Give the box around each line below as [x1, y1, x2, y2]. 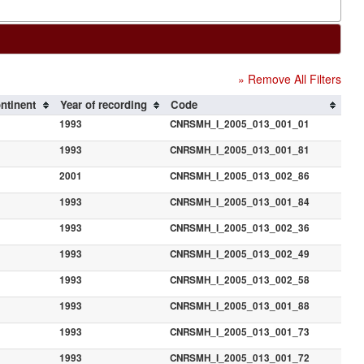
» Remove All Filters [238, 70, 341, 87]
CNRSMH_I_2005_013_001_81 [169, 142, 310, 157]
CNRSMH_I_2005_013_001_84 [169, 194, 310, 209]
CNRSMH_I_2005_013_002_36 [169, 220, 310, 235]
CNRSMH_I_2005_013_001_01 [169, 116, 310, 131]
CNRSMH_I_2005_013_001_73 [169, 324, 310, 339]
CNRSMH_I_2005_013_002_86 [169, 168, 310, 183]
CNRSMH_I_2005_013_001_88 [169, 298, 310, 313]
